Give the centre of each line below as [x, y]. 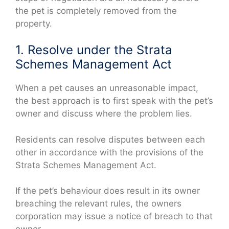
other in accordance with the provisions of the [109, 152]
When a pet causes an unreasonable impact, [107, 88]
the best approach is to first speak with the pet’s [114, 101]
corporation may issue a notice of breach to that [114, 216]
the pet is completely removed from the [96, 10]
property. [34, 23]
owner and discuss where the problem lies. [104, 114]
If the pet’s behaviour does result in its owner [108, 191]
